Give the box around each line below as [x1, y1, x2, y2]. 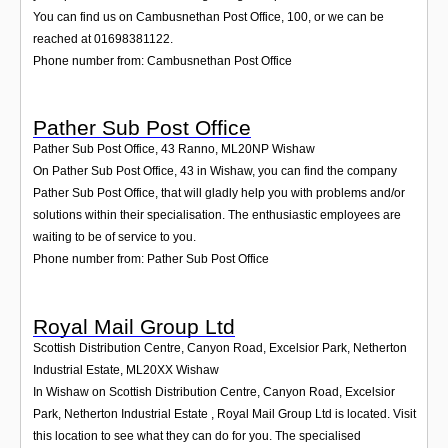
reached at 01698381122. [33, 31, 173, 46]
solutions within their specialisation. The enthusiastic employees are [33, 208, 401, 223]
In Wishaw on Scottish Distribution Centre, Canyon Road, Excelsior [33, 384, 395, 399]
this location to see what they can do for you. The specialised [33, 428, 361, 443]
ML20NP [221, 142, 269, 157]
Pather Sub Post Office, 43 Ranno [33, 142, 215, 157]
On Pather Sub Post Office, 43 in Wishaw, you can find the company [33, 164, 397, 179]
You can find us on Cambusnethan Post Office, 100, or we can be [33, 9, 384, 24]
